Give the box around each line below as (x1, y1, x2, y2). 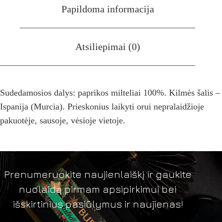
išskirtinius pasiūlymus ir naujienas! (12, 198, 183, 210)
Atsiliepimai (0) (75, 41, 140, 52)
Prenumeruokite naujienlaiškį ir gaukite (3, 168, 192, 180)
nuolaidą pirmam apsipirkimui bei (19, 183, 177, 195)
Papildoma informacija (61, 3, 154, 14)
